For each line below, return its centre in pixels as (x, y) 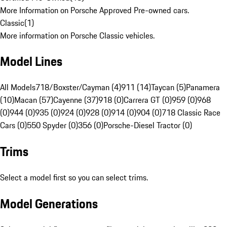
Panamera (203, 87)
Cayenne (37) (76, 100)
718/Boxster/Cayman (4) (78, 87)
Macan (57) (34, 100)
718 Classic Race (191, 113)
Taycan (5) (168, 87)
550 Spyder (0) (52, 125)
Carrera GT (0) (148, 100)
